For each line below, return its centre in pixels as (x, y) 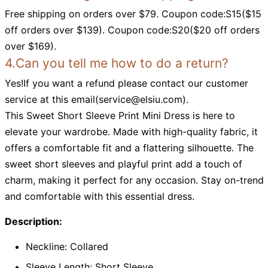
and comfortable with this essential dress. (99, 197)
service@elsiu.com (140, 100)
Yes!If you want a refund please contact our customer (126, 83)
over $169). (30, 46)
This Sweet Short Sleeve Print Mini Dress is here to (120, 116)
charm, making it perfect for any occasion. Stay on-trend (134, 180)
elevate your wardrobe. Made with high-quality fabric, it (131, 132)
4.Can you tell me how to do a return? (116, 63)
